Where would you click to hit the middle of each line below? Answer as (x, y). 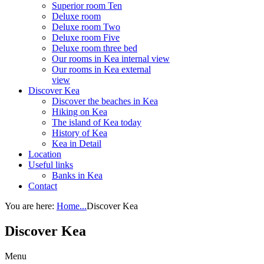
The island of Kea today (97, 122)
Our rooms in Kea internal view (111, 58)
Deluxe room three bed (95, 48)
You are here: (31, 206)
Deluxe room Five (86, 37)
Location (45, 154)
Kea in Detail (77, 143)
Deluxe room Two (86, 27)
